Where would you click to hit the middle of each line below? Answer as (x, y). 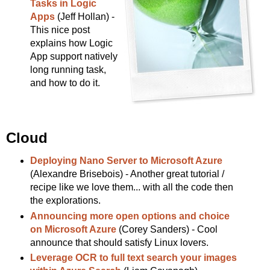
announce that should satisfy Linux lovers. (119, 242)
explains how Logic (71, 43)
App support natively (74, 56)
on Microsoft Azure (73, 229)
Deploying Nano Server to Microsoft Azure (126, 160)
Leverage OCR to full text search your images (133, 258)
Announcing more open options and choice (130, 216)
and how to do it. (65, 83)
